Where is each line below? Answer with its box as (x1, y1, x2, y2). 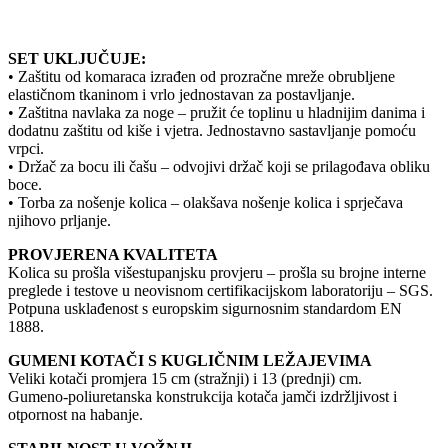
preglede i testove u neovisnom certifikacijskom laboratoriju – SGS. (8, 281, 433, 299)
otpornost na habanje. (8, 405, 143, 423)
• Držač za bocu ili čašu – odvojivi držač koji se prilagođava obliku (8, 157, 430, 175)
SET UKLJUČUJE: (8, 49, 146, 67)
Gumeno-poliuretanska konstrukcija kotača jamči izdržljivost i (8, 387, 397, 405)
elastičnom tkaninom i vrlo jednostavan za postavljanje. (8, 85, 355, 103)
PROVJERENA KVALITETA (8, 245, 218, 263)
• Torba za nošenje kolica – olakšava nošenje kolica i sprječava (8, 193, 403, 211)
